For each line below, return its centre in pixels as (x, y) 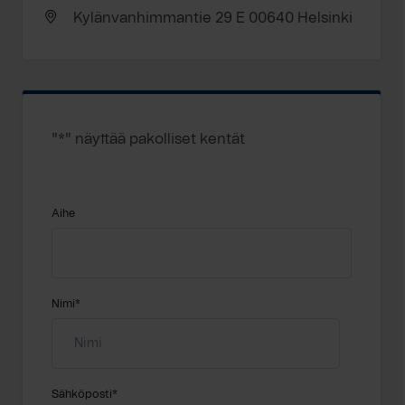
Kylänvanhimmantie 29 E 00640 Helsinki (213, 18)
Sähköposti (82, 394)
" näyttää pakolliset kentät (155, 139)
